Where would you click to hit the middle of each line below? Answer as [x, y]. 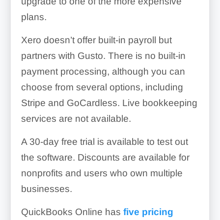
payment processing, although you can [103, 72]
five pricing [148, 212]
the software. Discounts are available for [105, 158]
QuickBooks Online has [72, 212]
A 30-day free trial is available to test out [104, 142]
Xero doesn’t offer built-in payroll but [96, 40]
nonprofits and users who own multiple [102, 173]
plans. [34, 17]
